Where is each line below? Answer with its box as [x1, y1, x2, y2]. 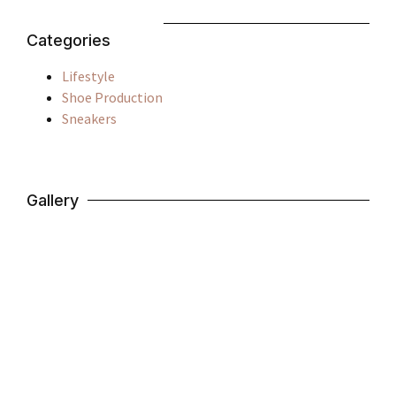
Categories [27, 31, 110, 50]
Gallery [27, 191, 79, 210]
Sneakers [62, 110, 117, 128]
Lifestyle [62, 67, 115, 86]
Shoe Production [62, 88, 163, 107]
